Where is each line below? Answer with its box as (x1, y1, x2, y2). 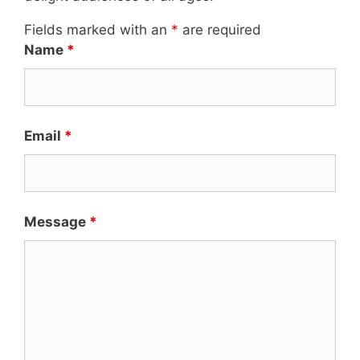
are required (178, 22, 261, 38)
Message (24, 214, 89, 230)
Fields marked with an (24, 22, 171, 38)
